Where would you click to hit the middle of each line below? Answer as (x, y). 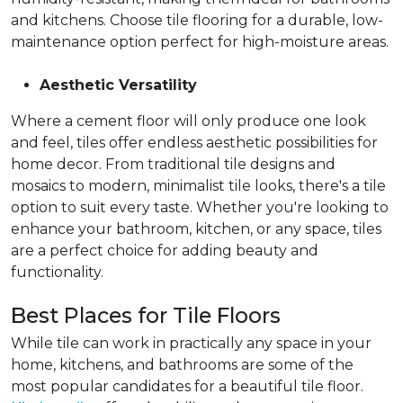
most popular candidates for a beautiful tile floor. (187, 386)
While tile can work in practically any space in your (191, 343)
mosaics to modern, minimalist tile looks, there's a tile (198, 186)
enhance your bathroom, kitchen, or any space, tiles (196, 229)
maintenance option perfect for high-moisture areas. (200, 42)
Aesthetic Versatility (118, 85)
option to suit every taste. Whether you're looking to (200, 207)
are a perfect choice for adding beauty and (165, 251)
